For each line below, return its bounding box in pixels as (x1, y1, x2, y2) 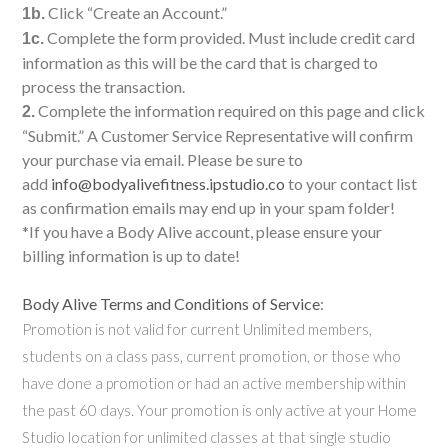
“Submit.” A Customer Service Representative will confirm (22, 125, 413, 145)
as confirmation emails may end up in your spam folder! (22, 197, 395, 217)
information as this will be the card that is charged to (22, 52, 378, 72)
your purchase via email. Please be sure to (22, 149, 303, 169)
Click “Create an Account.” (45, 2, 227, 22)
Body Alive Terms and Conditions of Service (22, 293, 320, 313)
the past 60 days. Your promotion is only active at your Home (22, 400, 417, 419)
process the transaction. (22, 76, 185, 96)
